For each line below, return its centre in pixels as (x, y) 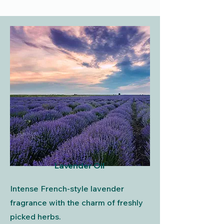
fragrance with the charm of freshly (76, 202)
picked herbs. (35, 216)
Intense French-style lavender (67, 188)
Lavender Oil (79, 165)
